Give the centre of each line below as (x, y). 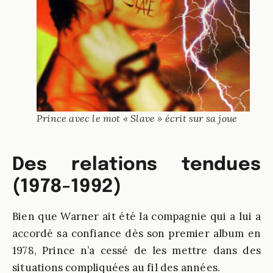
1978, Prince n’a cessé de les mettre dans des (136, 250)
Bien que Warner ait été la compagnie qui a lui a (136, 216)
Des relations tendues (136, 165)
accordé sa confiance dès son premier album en (136, 233)
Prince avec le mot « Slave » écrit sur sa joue (137, 118)
